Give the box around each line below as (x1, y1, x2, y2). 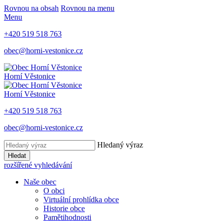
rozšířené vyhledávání (4, 161, 72, 169)
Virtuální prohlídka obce (43, 195, 119, 204)
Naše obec (24, 178, 56, 186)
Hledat (8, 152, 26, 159)
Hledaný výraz (97, 141, 143, 149)
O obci (43, 186, 65, 195)
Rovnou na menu (61, 4, 114, 12)
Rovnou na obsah (4, 4, 59, 12)
